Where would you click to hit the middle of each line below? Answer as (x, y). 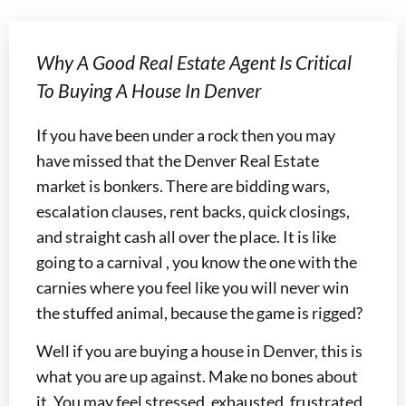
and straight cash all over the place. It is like (186, 237)
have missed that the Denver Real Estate (178, 160)
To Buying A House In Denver (149, 90)
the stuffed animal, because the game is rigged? (199, 313)
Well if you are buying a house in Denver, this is (199, 351)
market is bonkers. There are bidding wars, (183, 186)
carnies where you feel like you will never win (193, 287)
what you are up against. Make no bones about (197, 377)
